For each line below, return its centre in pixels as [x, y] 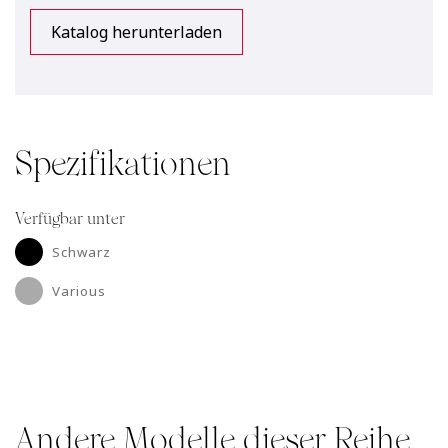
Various [79, 290]
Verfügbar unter [70, 218]
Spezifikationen [123, 163]
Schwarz [81, 251]
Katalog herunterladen [136, 32]
